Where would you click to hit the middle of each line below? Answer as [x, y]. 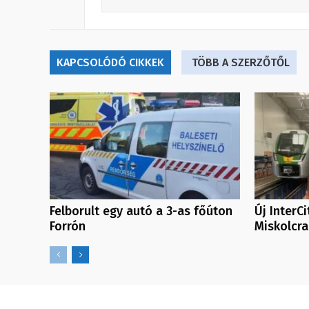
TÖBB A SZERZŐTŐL [241, 62]
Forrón [68, 227]
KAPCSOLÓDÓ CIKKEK [110, 62]
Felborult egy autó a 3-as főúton [141, 211]
